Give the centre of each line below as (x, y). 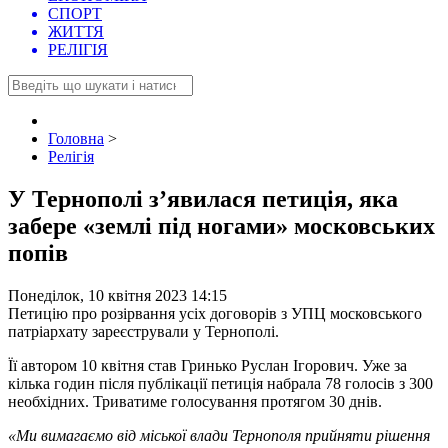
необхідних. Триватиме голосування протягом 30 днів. (195, 402)
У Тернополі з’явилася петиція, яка (203, 199)
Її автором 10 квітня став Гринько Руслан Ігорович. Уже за (207, 366)
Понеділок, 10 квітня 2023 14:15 (117, 296)
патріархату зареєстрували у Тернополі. (143, 332)
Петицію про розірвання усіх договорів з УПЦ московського (215, 314)
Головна (76, 139)
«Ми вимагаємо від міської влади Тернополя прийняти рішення (219, 436)
